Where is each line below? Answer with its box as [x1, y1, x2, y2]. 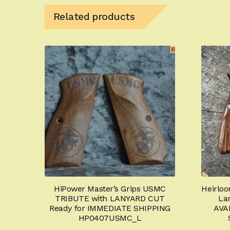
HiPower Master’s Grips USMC [54, 183, 166, 194]
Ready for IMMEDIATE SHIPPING [49, 203, 170, 213]
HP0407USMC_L [78, 213, 142, 223]
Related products [53, 11, 135, 23]
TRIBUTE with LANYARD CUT [55, 193, 165, 203]
